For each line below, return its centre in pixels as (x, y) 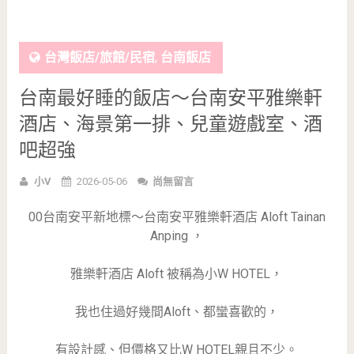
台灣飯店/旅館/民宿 (99, 57)
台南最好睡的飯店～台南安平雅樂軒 (170, 98)
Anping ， (177, 235)
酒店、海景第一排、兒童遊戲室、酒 (170, 124)
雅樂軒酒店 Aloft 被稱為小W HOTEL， (177, 273)
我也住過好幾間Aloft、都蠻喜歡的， (177, 311)
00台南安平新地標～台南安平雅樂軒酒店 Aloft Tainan (177, 217)
